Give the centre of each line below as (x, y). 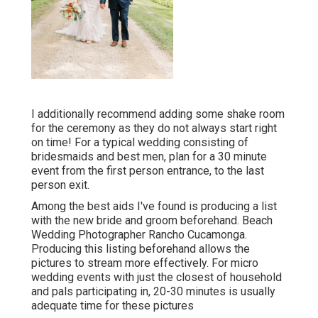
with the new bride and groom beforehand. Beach (152, 221)
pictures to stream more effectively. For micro (145, 263)
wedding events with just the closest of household (157, 278)
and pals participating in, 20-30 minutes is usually (153, 292)
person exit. (60, 185)
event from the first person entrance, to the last (148, 171)
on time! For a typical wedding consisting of (140, 143)
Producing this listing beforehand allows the (141, 249)
